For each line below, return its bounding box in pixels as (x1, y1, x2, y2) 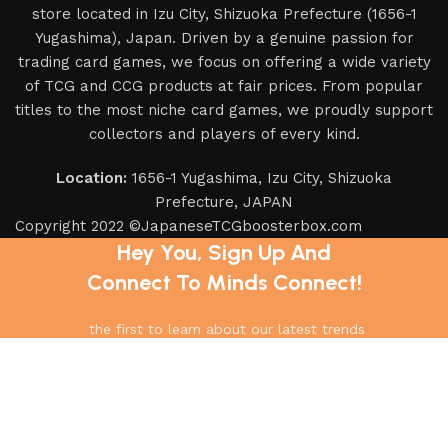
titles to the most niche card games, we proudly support (15, 101, 433, 119)
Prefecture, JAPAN (155, 193, 293, 211)
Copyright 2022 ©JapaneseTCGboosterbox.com (15, 217, 362, 235)
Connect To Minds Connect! (86, 269, 362, 296)
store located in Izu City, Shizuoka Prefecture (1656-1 (31, 5, 417, 23)
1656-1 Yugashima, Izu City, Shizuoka (127, 169, 392, 187)
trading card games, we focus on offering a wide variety (17, 53, 431, 71)
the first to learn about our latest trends (83, 321, 365, 337)
